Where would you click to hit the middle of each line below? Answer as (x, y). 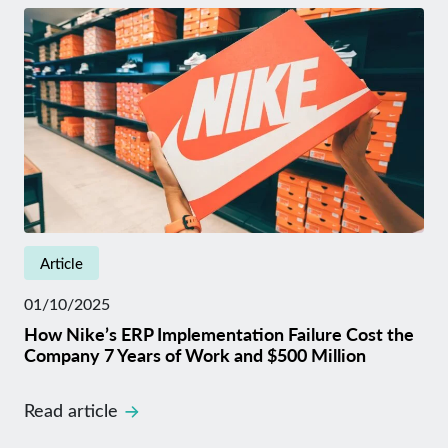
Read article (71, 410)
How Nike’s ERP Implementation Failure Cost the (219, 333)
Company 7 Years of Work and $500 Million (195, 354)
